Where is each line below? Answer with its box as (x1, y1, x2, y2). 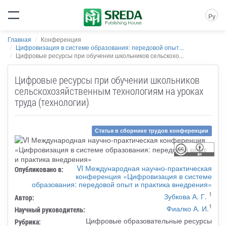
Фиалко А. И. (166, 203, 209, 213)
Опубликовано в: (14, 164, 64, 174)
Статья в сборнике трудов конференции (95, 127, 209, 135)
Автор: (14, 192, 34, 202)
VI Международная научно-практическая (76, 162, 212, 173)
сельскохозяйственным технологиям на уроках (14, 84, 203, 97)
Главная (8, 35, 31, 43)
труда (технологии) (14, 95, 89, 108)
